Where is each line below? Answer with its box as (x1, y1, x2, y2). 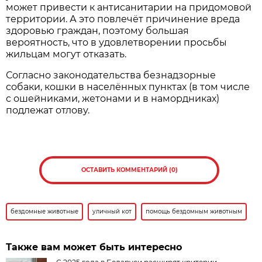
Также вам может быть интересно (6, 241, 182, 253)
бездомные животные (11, 207, 79, 215)
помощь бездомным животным (146, 207, 243, 215)
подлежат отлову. (6, 104, 90, 116)
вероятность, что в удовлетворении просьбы (6, 36, 227, 48)
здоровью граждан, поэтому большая (6, 25, 189, 36)
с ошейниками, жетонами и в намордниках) (6, 92, 220, 104)
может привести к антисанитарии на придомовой (6, 1, 252, 13)
